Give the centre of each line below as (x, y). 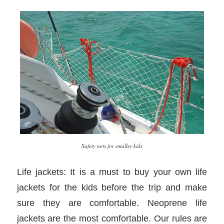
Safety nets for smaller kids (112, 145)
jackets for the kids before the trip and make (112, 187)
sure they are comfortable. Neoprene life (112, 203)
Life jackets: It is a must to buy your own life (112, 172)
